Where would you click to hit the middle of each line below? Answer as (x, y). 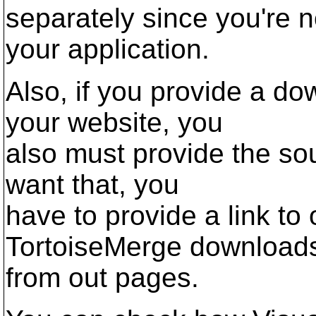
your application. (108, 49)
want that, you (92, 184)
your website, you (114, 122)
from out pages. (102, 278)
